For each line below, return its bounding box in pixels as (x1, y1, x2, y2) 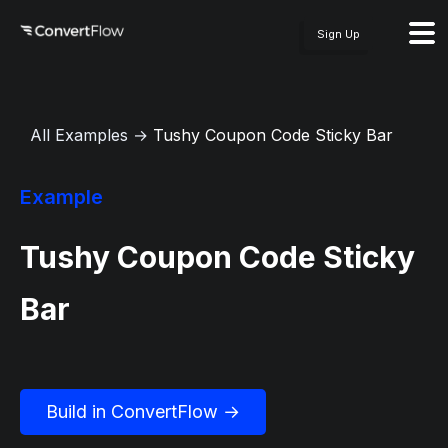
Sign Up (317, 27, 360, 41)
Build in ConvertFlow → (46, 401, 240, 422)
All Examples (30, 125, 128, 145)
